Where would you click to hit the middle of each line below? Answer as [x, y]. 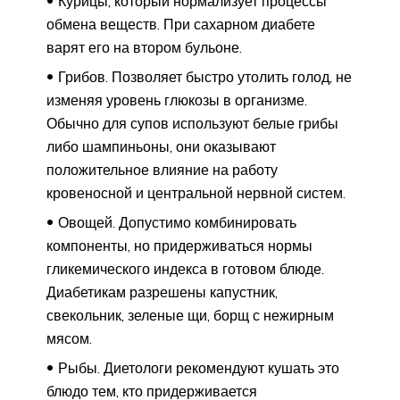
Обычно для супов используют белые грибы [192, 124]
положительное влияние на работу [162, 170]
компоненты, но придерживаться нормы [179, 246]
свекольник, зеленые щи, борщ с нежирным [190, 316]
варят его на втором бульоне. [144, 48]
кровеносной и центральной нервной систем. [196, 193]
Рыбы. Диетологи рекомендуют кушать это [199, 368]
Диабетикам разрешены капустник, [162, 292]
